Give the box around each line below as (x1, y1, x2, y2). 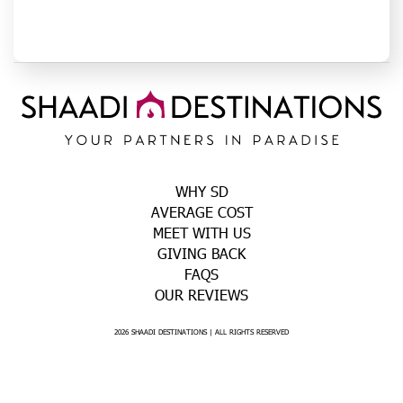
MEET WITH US (152, 223, 251, 242)
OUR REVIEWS (155, 285, 248, 304)
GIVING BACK (157, 244, 246, 263)
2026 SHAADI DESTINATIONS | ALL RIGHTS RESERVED (114, 327, 289, 336)
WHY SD (175, 182, 228, 201)
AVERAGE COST (150, 202, 253, 221)
